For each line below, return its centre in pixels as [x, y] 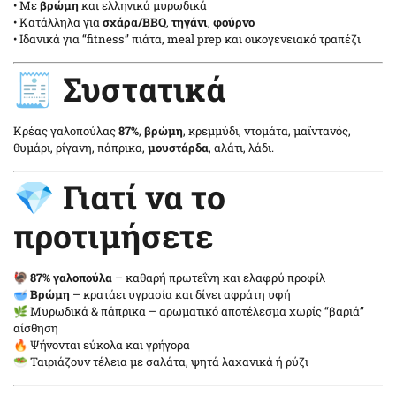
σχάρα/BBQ [134, 23]
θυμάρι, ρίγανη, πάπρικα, [80, 147]
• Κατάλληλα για [58, 23]
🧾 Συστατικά [119, 88]
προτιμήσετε [113, 236]
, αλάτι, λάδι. [241, 147]
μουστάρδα [178, 147]
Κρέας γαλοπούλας [66, 130]
